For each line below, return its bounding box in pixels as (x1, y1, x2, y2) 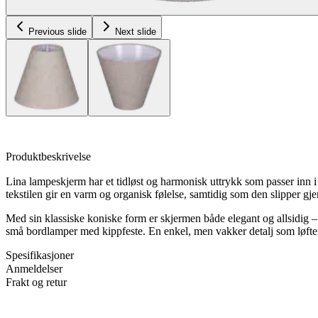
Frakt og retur (6, 276, 67, 288)
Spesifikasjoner (6, 249, 74, 261)
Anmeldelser (6, 263, 62, 275)
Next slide (115, 26, 156, 37)
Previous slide (28, 26, 87, 37)
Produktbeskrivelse (6, 150, 91, 163)
